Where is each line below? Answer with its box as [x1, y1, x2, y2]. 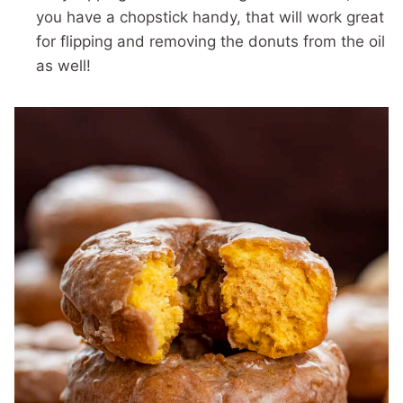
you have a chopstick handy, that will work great [36, 7, 384, 26]
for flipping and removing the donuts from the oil [36, 31, 385, 50]
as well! [36, 56, 91, 75]
